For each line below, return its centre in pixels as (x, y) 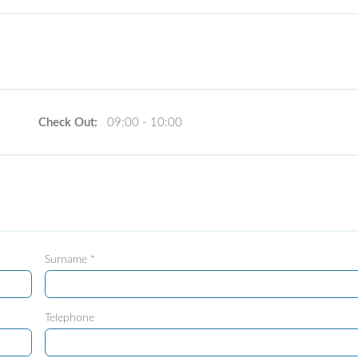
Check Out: (69, 123)
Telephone (69, 318)
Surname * (70, 260)
